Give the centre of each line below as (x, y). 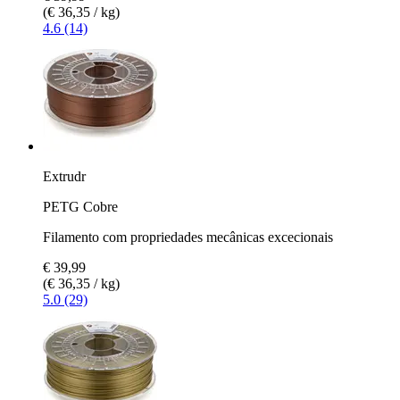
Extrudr (64, 176)
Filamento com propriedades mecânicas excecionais (188, 237)
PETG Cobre (80, 206)
